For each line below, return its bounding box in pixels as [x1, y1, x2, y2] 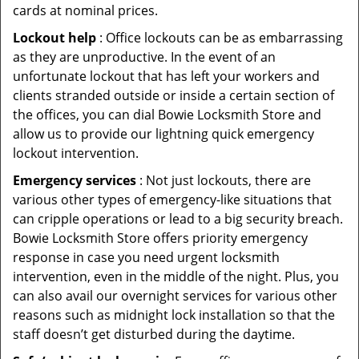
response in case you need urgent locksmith [13, 248, 280, 266]
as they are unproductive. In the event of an [13, 48, 276, 66]
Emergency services [13, 171, 136, 189]
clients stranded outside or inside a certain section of [13, 87, 334, 104]
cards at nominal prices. [13, 2, 158, 19]
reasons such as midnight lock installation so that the [13, 306, 335, 324]
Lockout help [13, 29, 96, 46]
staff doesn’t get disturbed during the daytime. [13, 325, 295, 343]
